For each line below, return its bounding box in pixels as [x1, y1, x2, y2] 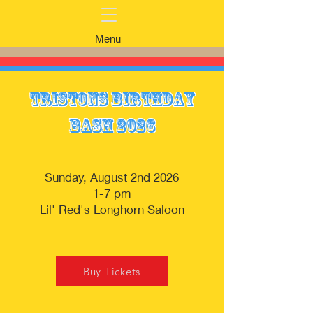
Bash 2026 [68, 115, 155, 136]
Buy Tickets [82, 264, 141, 278]
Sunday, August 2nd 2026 [45, 170, 179, 184]
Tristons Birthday [29, 88, 194, 110]
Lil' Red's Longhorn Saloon [39, 202, 184, 217]
